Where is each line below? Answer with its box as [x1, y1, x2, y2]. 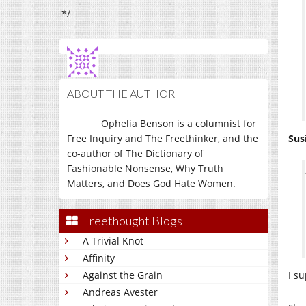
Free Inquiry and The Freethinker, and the [67, 132, 258, 145]
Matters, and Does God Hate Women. [67, 177, 236, 190]
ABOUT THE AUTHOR [67, 87, 175, 100]
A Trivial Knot [83, 234, 143, 247]
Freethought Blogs [83, 213, 182, 228]
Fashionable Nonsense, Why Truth [67, 162, 223, 175]
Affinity [83, 251, 115, 264]
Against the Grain [83, 268, 163, 281]
